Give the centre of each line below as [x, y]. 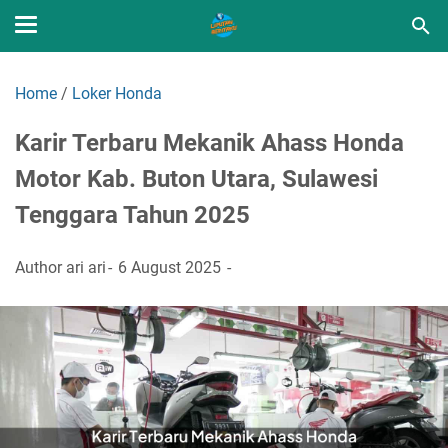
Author [40, 267]
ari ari [86, 267]
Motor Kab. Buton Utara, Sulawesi [196, 179]
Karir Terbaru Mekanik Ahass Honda [209, 143]
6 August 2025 [169, 267]
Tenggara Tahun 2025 [132, 215]
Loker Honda [117, 93]
